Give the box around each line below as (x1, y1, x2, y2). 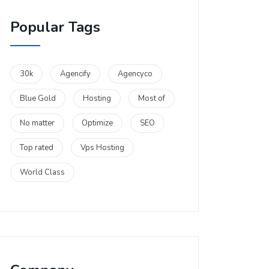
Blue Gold (20, 93, 56, 104)
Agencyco (118, 68, 153, 79)
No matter (20, 118, 55, 128)
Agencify (60, 68, 91, 79)
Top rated (20, 142, 53, 153)
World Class (20, 167, 65, 178)
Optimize (82, 118, 113, 128)
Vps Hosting (80, 142, 124, 153)
